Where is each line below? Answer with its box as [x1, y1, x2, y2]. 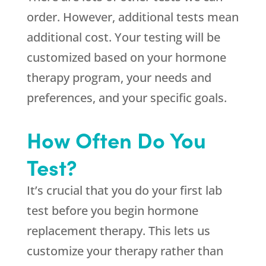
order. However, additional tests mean [26, 9, 239, 25]
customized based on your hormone [26, 49, 226, 65]
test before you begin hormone [26, 202, 198, 218]
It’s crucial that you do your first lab [26, 182, 222, 198]
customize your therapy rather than [26, 243, 223, 259]
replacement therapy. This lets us [26, 223, 210, 239]
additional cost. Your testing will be [26, 29, 220, 45]
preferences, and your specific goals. [26, 90, 227, 106]
